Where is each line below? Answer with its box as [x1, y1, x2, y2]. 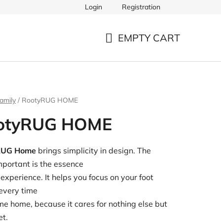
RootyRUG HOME [22, 96, 78, 105]
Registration [122, 2, 160, 11]
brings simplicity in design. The [36, 146, 151, 155]
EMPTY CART [118, 31, 180, 44]
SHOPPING [105, 43, 155, 55]
